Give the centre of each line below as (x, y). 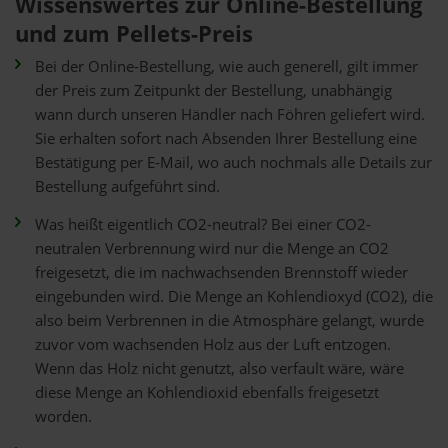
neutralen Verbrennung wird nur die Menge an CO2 (212, 248)
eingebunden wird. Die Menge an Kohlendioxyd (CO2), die (234, 296)
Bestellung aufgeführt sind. (127, 186)
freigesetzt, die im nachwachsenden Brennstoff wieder (221, 272)
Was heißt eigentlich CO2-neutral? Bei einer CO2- (203, 224)
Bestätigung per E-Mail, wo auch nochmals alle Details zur (233, 162)
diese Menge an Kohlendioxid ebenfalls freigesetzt (207, 392)
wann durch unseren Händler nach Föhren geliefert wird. (230, 114)
